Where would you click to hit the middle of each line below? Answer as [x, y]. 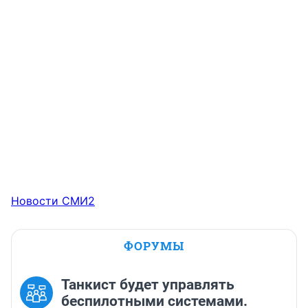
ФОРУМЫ [154, 246]
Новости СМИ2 [53, 201]
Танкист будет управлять [148, 285]
